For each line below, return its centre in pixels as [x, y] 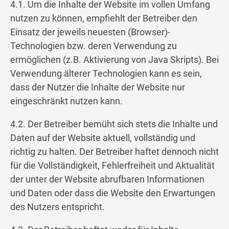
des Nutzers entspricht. [58, 207]
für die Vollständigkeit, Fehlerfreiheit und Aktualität [112, 166]
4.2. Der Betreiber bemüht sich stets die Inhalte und [114, 124]
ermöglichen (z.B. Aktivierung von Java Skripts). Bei [114, 60]
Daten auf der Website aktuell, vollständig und [103, 138]
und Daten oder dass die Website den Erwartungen [113, 193]
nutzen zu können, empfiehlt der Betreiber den [104, 18]
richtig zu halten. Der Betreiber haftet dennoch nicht [114, 152]
